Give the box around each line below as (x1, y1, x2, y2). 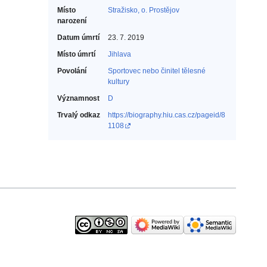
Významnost (57, 94, 100, 103)
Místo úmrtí (57, 50, 95, 59)
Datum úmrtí (57, 33, 100, 42)
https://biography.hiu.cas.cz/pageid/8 (108, 111, 225, 120)
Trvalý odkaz (57, 111, 100, 120)
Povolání (57, 67, 86, 76)
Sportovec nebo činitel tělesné (108, 67, 206, 76)
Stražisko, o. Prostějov (108, 6, 179, 15)
